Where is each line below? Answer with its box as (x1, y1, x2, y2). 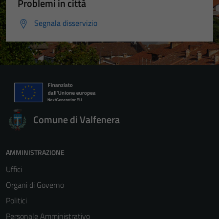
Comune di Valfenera (33, 112, 120, 127)
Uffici (6, 163, 22, 175)
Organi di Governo (6, 179, 64, 191)
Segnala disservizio (34, 17, 97, 29)
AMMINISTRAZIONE (6, 147, 65, 157)
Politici (6, 195, 27, 206)
